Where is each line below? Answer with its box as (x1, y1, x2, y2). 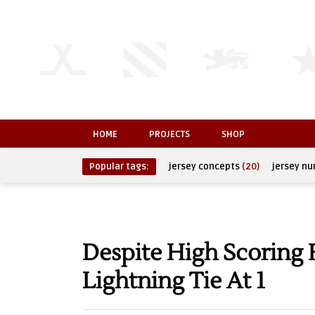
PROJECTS (149, 129, 190, 140)
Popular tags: (89, 161, 149, 172)
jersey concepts (169, 161, 240, 172)
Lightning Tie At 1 (82, 266, 265, 295)
